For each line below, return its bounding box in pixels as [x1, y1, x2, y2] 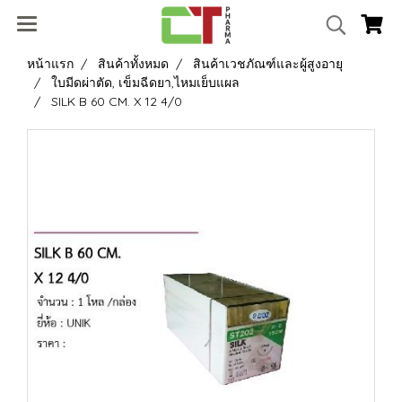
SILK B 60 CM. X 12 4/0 [51, 93, 182, 109]
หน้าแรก [27, 56, 74, 72]
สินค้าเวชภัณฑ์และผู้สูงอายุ [193, 56, 343, 72]
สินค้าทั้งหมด [98, 56, 169, 72]
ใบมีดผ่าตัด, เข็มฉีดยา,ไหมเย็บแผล [51, 74, 240, 91]
